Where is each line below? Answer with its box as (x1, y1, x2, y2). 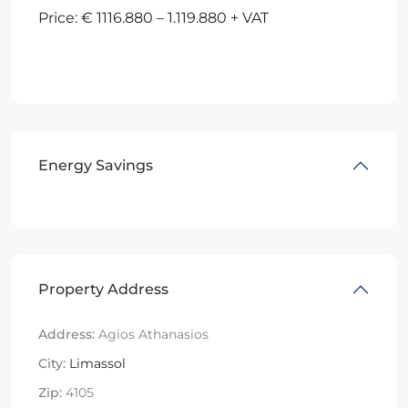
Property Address (38, 280, 168, 298)
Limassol (69, 354, 126, 372)
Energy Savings (38, 156, 153, 174)
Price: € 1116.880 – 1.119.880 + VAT (38, 8, 269, 26)
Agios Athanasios (95, 325, 209, 342)
